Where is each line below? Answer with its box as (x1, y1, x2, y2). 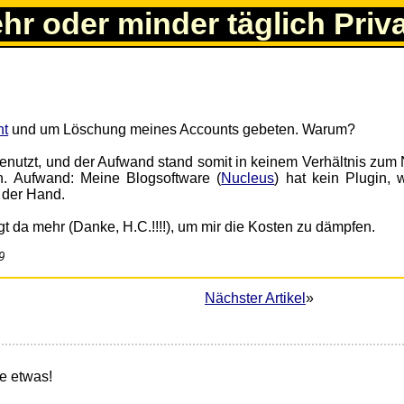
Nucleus (221, 170, 275, 187)
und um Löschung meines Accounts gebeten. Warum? (8, 122, 356, 138)
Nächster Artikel (205, 290, 306, 307)
